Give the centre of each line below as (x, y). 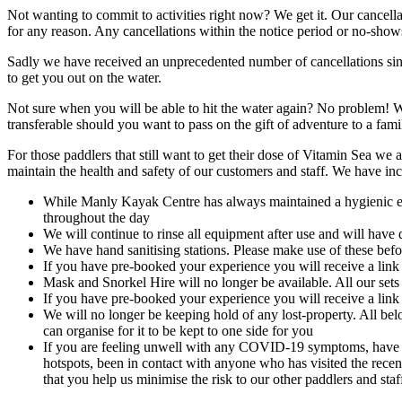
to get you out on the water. (86, 77)
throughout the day (96, 217)
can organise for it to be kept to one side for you (178, 330)
